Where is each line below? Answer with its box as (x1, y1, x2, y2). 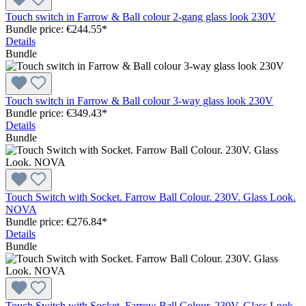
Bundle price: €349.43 (5, 107, 102, 119)
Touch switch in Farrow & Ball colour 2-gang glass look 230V (5, 10, 276, 23)
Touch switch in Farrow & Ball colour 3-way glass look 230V (5, 94, 273, 107)
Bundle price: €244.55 (5, 23, 102, 35)
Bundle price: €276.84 (5, 215, 102, 227)
